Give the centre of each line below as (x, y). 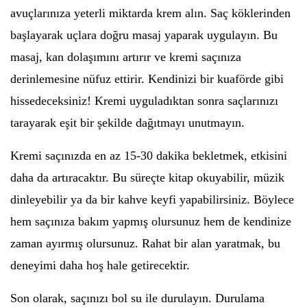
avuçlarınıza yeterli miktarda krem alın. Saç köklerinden (150, 13)
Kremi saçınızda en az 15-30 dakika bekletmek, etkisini (149, 156)
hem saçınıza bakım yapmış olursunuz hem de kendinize (151, 221)
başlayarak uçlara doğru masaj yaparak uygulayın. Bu (144, 35)
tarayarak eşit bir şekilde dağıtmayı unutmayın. (127, 123)
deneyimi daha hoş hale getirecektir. (100, 265)
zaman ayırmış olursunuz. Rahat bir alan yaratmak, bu (145, 243)
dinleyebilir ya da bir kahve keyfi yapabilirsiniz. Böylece (152, 199)
